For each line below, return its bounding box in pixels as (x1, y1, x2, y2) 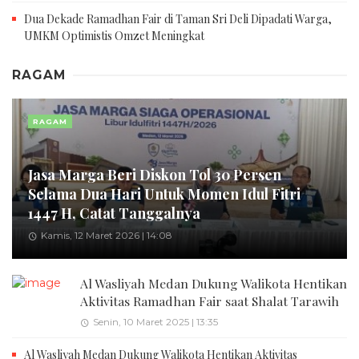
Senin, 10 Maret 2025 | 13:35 (92, 316, 218, 329)
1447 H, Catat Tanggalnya (28, 203, 200, 222)
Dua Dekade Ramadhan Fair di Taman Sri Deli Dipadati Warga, (24, 11, 332, 27)
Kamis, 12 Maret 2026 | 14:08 (40, 228, 171, 241)
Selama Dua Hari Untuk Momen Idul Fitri (28, 184, 301, 203)
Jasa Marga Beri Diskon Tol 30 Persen (28, 164, 281, 184)
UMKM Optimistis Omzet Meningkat (24, 28, 204, 44)
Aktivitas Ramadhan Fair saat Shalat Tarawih (80, 292, 339, 309)
